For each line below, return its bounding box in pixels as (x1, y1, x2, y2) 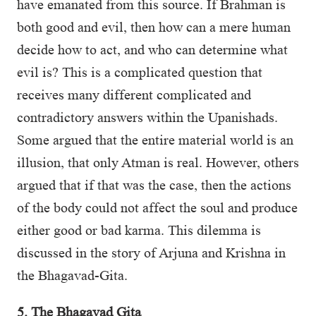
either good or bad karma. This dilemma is (17, 222, 261, 238)
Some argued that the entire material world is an (17, 132, 293, 147)
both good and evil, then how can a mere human (17, 19, 291, 35)
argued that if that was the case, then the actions (17, 177, 291, 193)
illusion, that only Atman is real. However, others (17, 154, 299, 170)
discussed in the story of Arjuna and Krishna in (17, 245, 286, 260)
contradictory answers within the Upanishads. (17, 109, 278, 125)
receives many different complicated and (17, 87, 251, 102)
